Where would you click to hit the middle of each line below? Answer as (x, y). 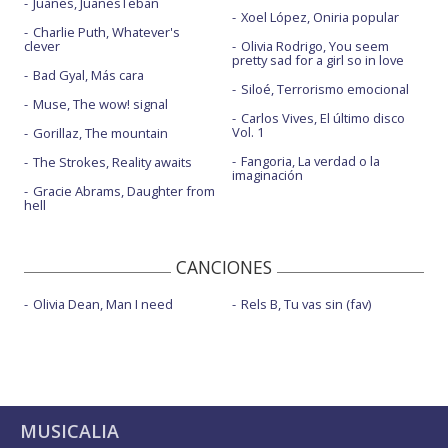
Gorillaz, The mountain (100, 132)
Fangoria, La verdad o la (310, 160)
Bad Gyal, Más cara (88, 74)
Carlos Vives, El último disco (322, 117)
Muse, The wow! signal (100, 103)
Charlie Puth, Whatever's (106, 31)
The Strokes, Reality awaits (112, 161)
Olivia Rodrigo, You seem (314, 45)
